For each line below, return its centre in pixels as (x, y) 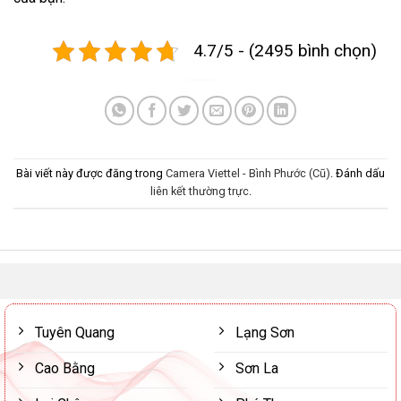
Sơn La (257, 368)
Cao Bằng (65, 368)
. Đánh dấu (358, 174)
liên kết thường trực (199, 192)
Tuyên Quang (75, 332)
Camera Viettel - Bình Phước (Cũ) (248, 174)
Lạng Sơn (265, 332)
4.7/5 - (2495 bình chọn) (285, 50)
